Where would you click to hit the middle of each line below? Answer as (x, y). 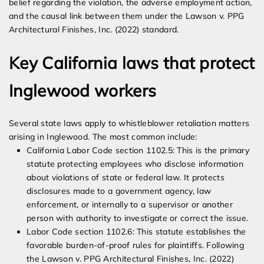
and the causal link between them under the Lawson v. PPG (127, 16)
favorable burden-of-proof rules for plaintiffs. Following (136, 245)
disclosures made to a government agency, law (119, 191)
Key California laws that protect (132, 63)
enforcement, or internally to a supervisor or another (130, 205)
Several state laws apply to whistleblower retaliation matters (129, 123)
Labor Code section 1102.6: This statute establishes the (136, 232)
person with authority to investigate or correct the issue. (138, 218)
